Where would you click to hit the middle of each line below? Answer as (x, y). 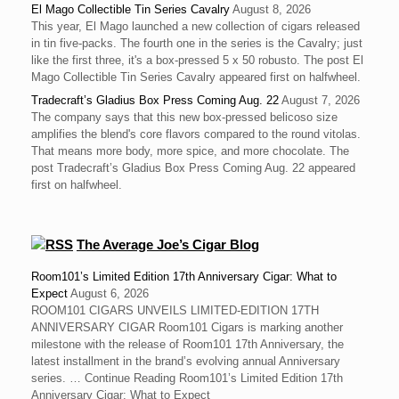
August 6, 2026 (110, 294)
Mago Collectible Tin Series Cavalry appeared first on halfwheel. (196, 77)
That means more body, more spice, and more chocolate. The (190, 151)
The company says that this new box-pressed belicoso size (184, 118)
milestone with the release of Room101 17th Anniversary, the (187, 345)
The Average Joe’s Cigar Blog (168, 245)
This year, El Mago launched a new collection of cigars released (195, 27)
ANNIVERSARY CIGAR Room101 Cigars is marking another (187, 328)
